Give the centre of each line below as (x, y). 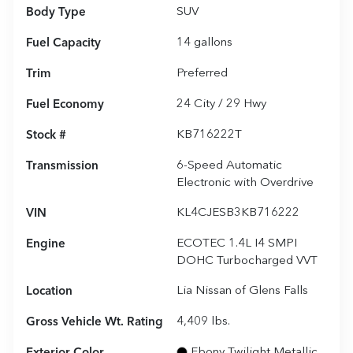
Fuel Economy (65, 104)
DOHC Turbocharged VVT (247, 261)
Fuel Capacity (63, 43)
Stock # (46, 135)
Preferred (202, 73)
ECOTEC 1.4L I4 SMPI (237, 243)
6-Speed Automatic (229, 165)
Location (49, 291)
